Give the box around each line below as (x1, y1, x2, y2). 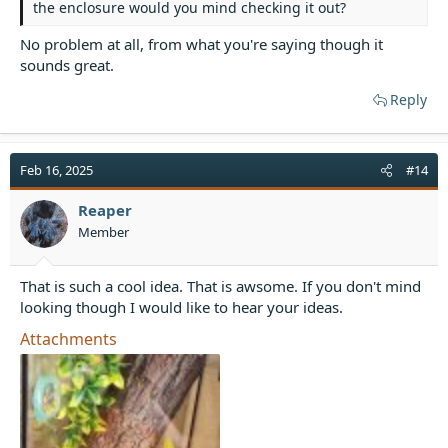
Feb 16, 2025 (20, 160, 93, 179)
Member (78, 222, 129, 241)
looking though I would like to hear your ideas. (20, 297, 343, 317)
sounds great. (20, 54, 114, 75)
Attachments (20, 328, 117, 350)
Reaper (78, 199, 132, 220)
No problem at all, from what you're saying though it (20, 33, 383, 54)
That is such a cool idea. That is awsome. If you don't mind (20, 276, 421, 296)
